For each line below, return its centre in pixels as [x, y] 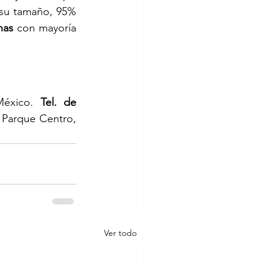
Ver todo [120, 233]
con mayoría [45, 28]
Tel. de [58, 102]
